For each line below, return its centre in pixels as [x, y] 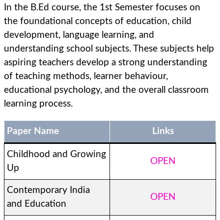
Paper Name [33, 131]
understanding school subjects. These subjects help [109, 49]
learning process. [38, 104]
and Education [37, 204]
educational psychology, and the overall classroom [106, 90]
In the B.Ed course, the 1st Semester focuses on [102, 8]
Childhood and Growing [56, 154]
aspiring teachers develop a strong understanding [106, 63]
